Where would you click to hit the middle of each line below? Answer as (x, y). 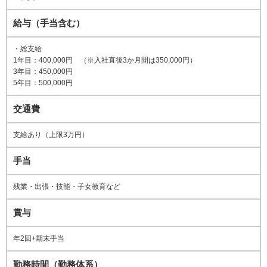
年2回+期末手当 (39, 239)
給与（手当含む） (49, 23)
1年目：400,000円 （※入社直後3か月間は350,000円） (105, 60)
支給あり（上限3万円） (51, 135)
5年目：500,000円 (43, 83)
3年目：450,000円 (43, 72)
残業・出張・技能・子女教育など (67, 187)
